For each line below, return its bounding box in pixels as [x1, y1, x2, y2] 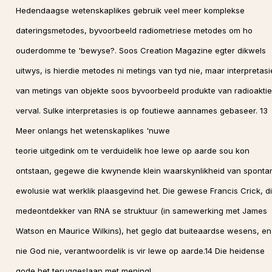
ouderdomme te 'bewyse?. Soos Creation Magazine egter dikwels [15, 46, 266, 55]
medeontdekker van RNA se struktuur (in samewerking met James [15, 206, 267, 216]
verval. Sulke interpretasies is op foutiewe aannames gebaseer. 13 [15, 106, 268, 115]
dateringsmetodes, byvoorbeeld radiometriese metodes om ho [15, 25, 253, 35]
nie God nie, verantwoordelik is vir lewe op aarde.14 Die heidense [15, 246, 265, 256]
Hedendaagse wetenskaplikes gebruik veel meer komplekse [15, 5, 245, 15]
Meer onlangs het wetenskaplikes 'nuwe [15, 126, 170, 135]
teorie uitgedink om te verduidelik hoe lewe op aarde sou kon [15, 146, 250, 155]
